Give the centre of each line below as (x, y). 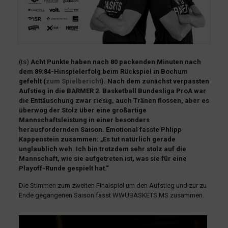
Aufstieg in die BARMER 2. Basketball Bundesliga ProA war (112, 91)
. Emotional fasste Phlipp (142, 129)
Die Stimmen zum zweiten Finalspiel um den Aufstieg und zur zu (112, 185)
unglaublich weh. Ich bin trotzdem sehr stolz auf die (102, 149)
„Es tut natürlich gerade (138, 139)
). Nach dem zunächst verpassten (155, 81)
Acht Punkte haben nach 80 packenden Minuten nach (115, 62)
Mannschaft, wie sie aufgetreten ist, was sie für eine (103, 158)
